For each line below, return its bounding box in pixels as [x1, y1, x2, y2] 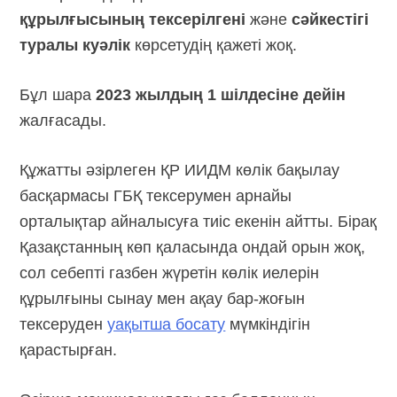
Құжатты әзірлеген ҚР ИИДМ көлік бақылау [19, 160, 340, 179]
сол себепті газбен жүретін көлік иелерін [19, 263, 320, 282]
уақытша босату [107, 315, 226, 333]
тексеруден [19, 315, 108, 333]
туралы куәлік [19, 35, 131, 54]
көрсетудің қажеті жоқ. [130, 35, 298, 54]
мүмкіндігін [225, 315, 311, 333]
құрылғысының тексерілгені [19, 10, 246, 28]
